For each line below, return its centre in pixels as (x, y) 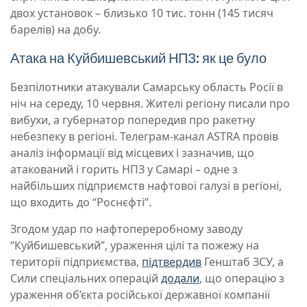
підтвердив (172, 262)
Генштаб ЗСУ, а (243, 262)
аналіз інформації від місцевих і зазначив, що (132, 153)
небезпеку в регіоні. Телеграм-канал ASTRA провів (144, 137)
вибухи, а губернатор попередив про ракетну (133, 120)
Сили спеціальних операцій (86, 279)
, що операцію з (242, 279)
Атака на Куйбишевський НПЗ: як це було (138, 58)
